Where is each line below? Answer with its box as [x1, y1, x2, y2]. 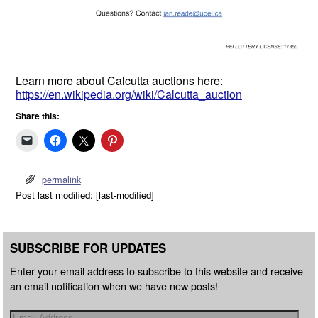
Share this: [16, 109, 60, 122]
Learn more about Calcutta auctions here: [16, 72, 223, 89]
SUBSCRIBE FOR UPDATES [10, 239, 166, 257]
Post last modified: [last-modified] [16, 188, 154, 202]
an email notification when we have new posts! [10, 278, 218, 293]
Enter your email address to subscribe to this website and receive [10, 263, 303, 278]
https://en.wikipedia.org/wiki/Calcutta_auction [16, 85, 242, 102]
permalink [41, 172, 81, 187]
